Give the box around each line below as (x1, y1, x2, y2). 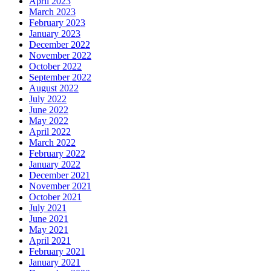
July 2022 (29, 93, 67, 104)
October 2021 (29, 191, 82, 202)
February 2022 (29, 148, 85, 158)
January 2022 (29, 158, 80, 169)
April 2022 (29, 126, 71, 137)
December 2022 (29, 39, 90, 50)
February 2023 (29, 17, 85, 28)
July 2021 (29, 202, 67, 213)
